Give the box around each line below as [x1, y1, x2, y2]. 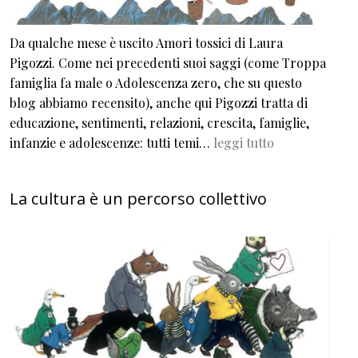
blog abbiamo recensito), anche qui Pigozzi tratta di [10, 93, 308, 111]
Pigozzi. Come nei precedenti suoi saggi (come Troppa [10, 54, 326, 71]
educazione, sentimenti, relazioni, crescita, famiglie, [10, 113, 309, 131]
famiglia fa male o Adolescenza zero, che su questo [10, 74, 302, 91]
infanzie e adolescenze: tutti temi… [10, 133, 213, 151]
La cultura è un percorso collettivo [10, 187, 267, 209]
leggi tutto [213, 133, 274, 151]
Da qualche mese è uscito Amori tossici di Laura [10, 34, 283, 51]
